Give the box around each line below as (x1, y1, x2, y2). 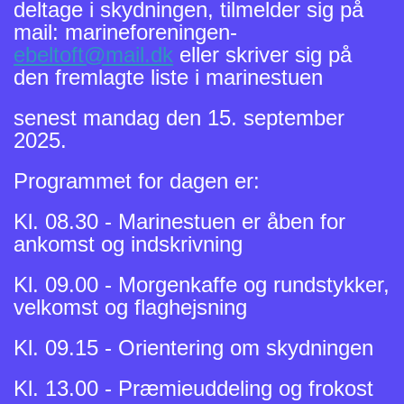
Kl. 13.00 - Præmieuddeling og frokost (14, 375, 373, 400)
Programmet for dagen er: (14, 168, 260, 193)
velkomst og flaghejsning (14, 294, 247, 319)
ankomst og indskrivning (14, 231, 243, 256)
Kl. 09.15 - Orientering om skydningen (14, 335, 373, 360)
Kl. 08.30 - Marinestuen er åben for (14, 208, 345, 234)
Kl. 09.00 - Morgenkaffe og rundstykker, (14, 271, 390, 297)
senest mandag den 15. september (14, 105, 344, 130)
